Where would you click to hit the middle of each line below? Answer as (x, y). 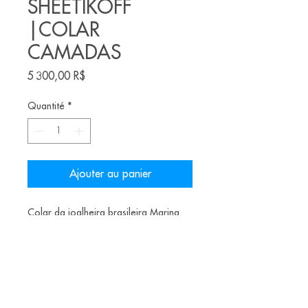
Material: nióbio (62, 262)
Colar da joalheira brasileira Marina (103, 212)
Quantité (46, 106)
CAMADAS (74, 53)
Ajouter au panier (110, 174)
